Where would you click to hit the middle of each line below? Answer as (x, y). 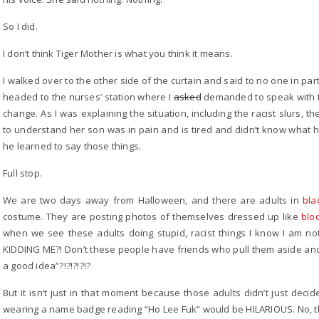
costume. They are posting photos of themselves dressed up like (152, 216)
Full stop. (22, 173)
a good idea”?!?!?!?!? (47, 266)
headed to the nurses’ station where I (88, 97)
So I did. (20, 26)
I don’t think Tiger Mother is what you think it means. (118, 53)
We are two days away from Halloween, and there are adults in (153, 200)
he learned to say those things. (72, 146)
